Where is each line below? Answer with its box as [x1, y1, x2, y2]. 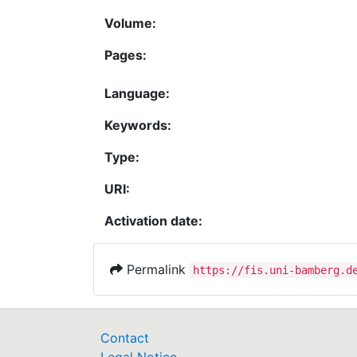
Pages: [104, 47, 147, 63]
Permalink [123, 261, 190, 277]
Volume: [104, 15, 156, 31]
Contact [100, 330, 149, 346]
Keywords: [104, 117, 171, 133]
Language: [104, 85, 170, 101]
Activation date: [104, 213, 202, 229]
